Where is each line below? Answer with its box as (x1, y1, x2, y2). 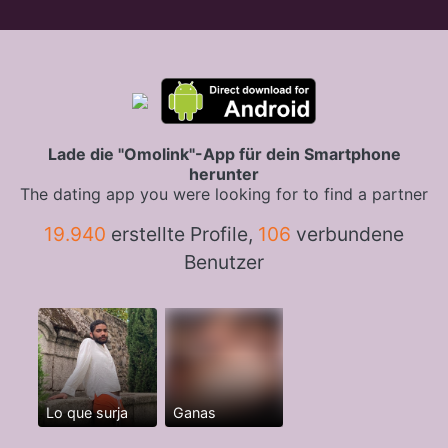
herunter (189, 164, 259, 184)
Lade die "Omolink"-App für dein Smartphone (47, 144, 401, 164)
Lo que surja (45, 403, 128, 421)
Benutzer (184, 250, 264, 274)
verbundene (291, 222, 404, 246)
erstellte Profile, (106, 222, 258, 246)
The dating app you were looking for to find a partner (20, 184, 428, 204)
